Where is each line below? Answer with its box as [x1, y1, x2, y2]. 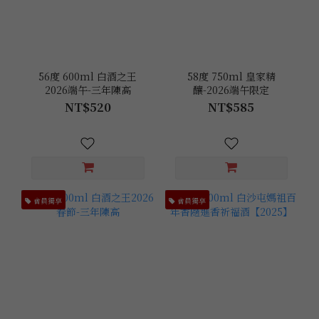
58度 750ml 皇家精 [187, 69, 276, 83]
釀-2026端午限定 [193, 83, 270, 97]
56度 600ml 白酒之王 [38, 69, 137, 83]
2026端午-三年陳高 [44, 83, 131, 97]
